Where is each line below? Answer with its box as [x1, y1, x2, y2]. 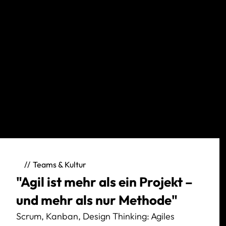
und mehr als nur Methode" [16, 192, 178, 208]
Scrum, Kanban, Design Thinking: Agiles [16, 210, 175, 222]
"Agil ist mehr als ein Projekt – [16, 174, 193, 190]
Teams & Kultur [33, 159, 86, 169]
